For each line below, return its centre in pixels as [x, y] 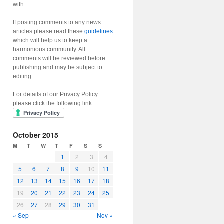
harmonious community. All [49, 49]
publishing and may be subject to [58, 67]
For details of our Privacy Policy [55, 94]
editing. [23, 76]
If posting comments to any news [57, 22]
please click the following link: [53, 103]
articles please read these [49, 31]
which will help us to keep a [50, 40]
